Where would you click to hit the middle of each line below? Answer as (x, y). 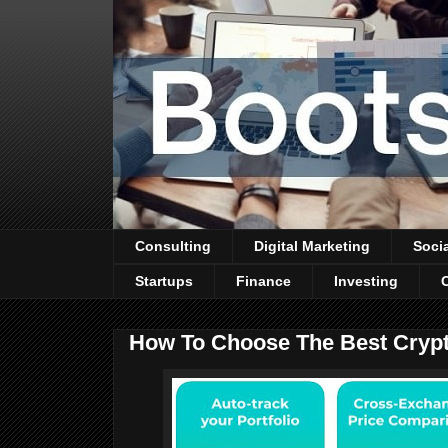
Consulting (173, 246)
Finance (263, 281)
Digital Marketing (312, 246)
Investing (366, 281)
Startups (164, 281)
